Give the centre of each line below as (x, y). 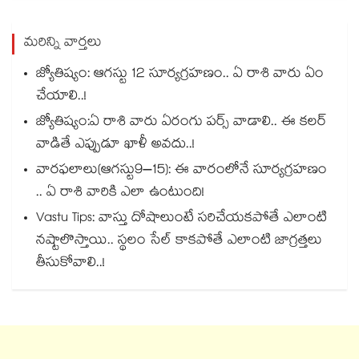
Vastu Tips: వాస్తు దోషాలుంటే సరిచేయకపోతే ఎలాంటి (182, 220)
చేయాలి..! (61, 98)
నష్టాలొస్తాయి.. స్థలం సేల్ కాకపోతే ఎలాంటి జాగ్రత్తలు (179, 242)
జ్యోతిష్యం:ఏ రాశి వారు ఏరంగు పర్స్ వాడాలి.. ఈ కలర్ (182, 123)
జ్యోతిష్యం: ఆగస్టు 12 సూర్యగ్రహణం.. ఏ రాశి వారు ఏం (180, 75)
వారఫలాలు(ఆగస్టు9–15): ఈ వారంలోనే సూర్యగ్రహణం (182, 171)
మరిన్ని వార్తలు (63, 44)
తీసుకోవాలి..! (71, 264)
